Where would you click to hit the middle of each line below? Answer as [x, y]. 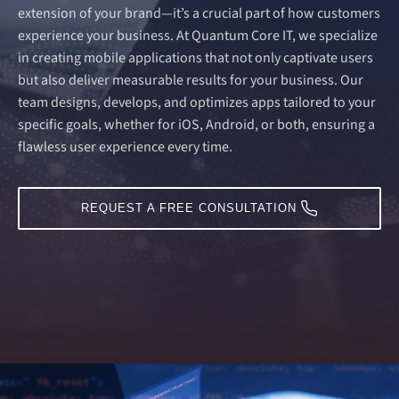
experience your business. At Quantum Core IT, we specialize [198, 36]
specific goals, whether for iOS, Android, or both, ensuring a [196, 125]
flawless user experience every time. [125, 147]
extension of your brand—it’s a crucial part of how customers [199, 14]
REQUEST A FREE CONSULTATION [188, 208]
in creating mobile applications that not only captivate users [195, 58]
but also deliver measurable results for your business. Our [191, 81]
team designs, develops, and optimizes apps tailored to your [197, 103]
